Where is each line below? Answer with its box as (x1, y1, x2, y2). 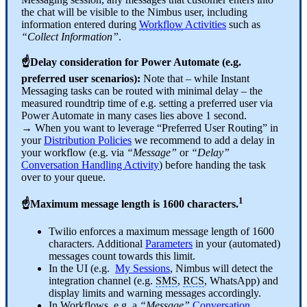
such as (226, 19, 260, 31)
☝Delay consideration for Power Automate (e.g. (21, 56, 241, 69)
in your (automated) (193, 237, 280, 249)
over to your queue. (21, 171, 106, 184)
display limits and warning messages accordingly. (49, 286, 261, 299)
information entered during (21, 19, 139, 31)
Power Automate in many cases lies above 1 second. (21, 110, 249, 122)
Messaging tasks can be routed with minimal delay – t (21, 85, 252, 97)
